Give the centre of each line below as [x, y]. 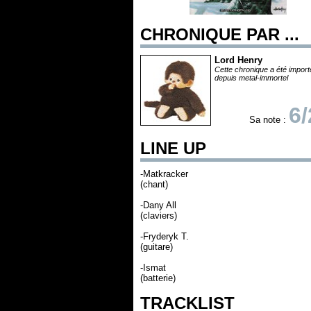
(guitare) [157, 247]
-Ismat [153, 268]
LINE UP [173, 148]
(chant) [154, 184]
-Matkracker [164, 174]
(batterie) [158, 278]
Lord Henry [238, 60]
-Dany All [158, 205]
